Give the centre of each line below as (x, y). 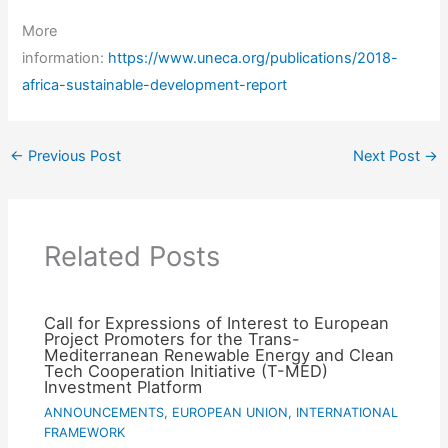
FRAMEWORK (85, 433)
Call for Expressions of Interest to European (217, 322)
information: (65, 58)
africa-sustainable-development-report (155, 85)
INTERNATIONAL (347, 413)
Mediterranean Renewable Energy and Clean (219, 354)
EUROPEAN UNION (230, 413)
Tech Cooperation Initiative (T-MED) (186, 370)
